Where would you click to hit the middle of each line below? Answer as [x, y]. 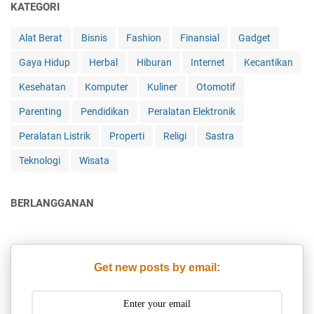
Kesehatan [42, 87]
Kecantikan [268, 62]
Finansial [200, 37]
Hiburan [154, 62]
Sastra [220, 136]
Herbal [103, 62]
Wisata [94, 160]
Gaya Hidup [45, 62]
